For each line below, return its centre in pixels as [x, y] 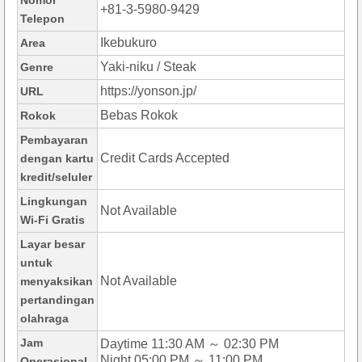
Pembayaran [54, 140]
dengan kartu [57, 159]
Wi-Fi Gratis [53, 220]
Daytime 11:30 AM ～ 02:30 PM [189, 344]
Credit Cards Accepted [165, 158]
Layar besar [53, 244]
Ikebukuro [128, 43]
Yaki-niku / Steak [148, 67]
